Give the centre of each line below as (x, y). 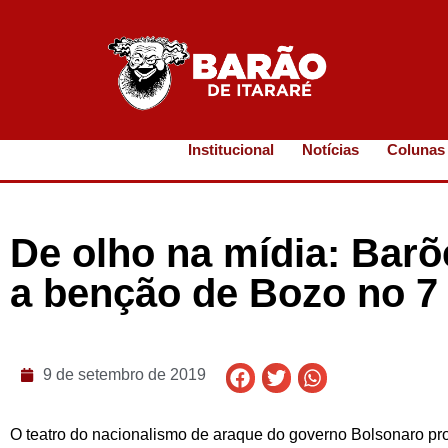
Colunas (416, 149)
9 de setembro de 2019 (124, 375)
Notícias (331, 149)
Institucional (231, 149)
